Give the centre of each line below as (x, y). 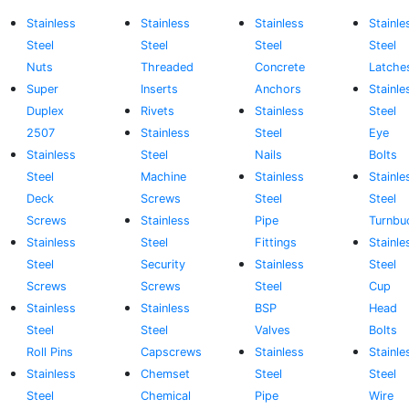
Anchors (278, 89)
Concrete (279, 67)
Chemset (166, 374)
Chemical (166, 396)
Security (163, 264)
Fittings (275, 242)
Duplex (46, 111)
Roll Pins (50, 352)
